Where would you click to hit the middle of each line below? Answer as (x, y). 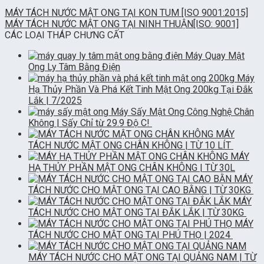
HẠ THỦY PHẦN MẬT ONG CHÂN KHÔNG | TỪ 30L (132, 167)
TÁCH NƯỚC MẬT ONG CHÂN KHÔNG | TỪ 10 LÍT (131, 145)
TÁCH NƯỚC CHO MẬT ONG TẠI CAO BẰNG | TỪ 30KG (141, 190)
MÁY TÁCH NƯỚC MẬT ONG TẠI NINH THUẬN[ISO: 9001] (122, 24)
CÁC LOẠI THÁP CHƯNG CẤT (65, 35)
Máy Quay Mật (215, 55)
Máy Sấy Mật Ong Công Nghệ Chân (182, 111)
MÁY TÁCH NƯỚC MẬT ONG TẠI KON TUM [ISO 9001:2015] (126, 12)
